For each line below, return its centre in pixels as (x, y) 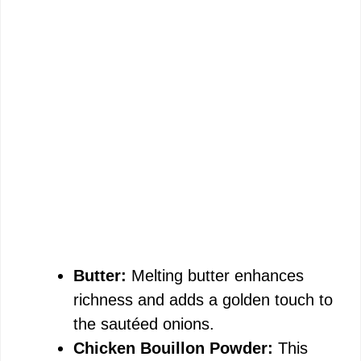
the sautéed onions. (144, 324)
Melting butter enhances (215, 276)
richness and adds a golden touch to (203, 300)
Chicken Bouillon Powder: (173, 348)
